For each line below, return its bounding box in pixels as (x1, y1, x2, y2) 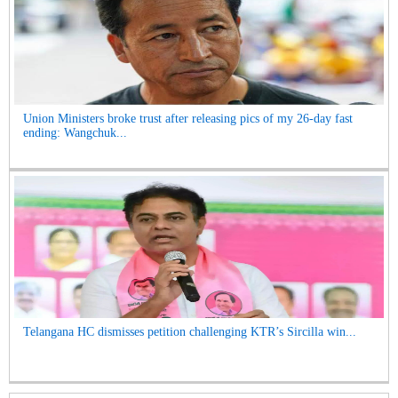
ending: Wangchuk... (23, 126, 127, 139)
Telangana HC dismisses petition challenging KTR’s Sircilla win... (23, 325, 356, 338)
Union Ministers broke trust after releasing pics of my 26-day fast (23, 112, 353, 125)
